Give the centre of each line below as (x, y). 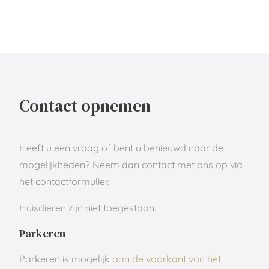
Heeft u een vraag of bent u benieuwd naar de (121, 147)
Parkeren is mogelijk (65, 258)
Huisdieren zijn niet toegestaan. (87, 207)
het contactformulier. (64, 181)
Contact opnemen (85, 105)
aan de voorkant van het (166, 258)
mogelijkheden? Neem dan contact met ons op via (131, 164)
